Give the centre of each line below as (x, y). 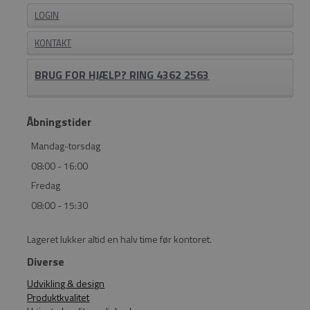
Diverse (46, 262)
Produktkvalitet (58, 298)
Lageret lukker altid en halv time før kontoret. (120, 239)
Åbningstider (60, 122)
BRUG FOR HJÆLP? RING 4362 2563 (122, 74)
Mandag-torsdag (66, 146)
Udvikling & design (66, 284)
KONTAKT (53, 43)
